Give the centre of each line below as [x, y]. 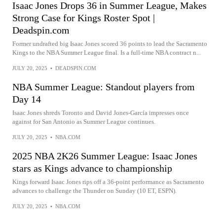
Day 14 [27, 99]
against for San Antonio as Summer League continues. [84, 122]
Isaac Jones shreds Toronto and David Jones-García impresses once [101, 113]
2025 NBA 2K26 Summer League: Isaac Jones [105, 156]
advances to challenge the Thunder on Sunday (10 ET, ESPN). [94, 191]
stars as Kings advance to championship [92, 168]
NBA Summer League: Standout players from [104, 87]
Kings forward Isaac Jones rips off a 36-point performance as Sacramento [108, 182]
